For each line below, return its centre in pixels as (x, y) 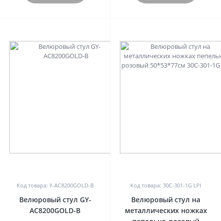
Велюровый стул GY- (55, 200)
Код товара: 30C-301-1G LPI (166, 185)
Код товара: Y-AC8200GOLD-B (55, 185)
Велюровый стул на (166, 200)
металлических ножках (166, 210)
